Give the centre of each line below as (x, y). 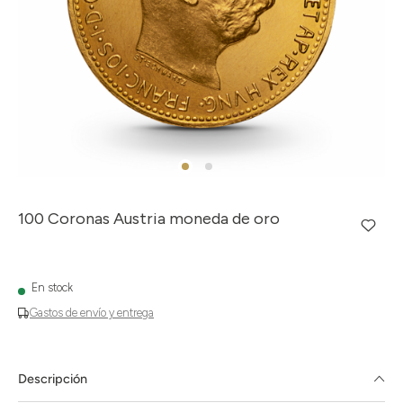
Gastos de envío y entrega (92, 313)
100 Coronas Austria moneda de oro (149, 219)
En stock (52, 287)
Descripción (53, 379)
